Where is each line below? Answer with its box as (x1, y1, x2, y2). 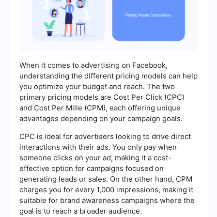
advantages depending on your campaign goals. (19, 114, 183, 124)
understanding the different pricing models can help (19, 71, 198, 81)
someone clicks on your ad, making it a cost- (19, 153, 171, 163)
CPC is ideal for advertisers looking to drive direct (19, 132, 191, 141)
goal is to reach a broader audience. (19, 206, 142, 216)
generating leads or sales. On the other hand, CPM (19, 174, 192, 184)
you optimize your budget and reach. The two (19, 82, 175, 92)
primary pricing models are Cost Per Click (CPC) (19, 93, 185, 102)
